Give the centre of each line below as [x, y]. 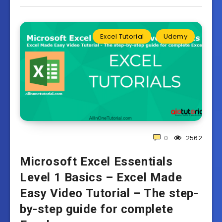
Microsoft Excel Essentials [96, 161]
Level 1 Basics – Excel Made [101, 177]
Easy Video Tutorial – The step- [109, 193]
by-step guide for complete [97, 209]
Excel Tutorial [122, 36]
